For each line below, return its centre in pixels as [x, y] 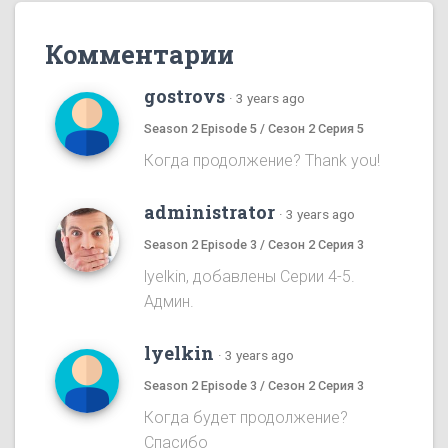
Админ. [169, 302]
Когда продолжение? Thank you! [262, 161]
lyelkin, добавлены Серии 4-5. [249, 277]
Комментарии [139, 54]
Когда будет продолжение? [246, 418]
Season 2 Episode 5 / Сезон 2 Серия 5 [254, 129]
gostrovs [184, 96]
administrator [209, 212]
